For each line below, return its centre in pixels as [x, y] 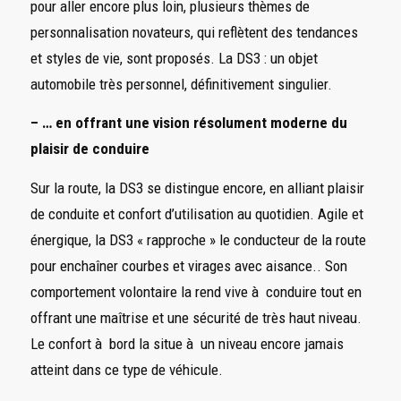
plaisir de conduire [90, 149]
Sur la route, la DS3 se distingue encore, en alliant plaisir [197, 188]
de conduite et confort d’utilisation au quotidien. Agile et [196, 213]
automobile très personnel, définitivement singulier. [181, 84]
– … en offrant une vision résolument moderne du [188, 123]
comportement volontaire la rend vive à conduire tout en [196, 291]
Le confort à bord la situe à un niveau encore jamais [187, 343]
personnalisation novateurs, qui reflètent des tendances [194, 32]
